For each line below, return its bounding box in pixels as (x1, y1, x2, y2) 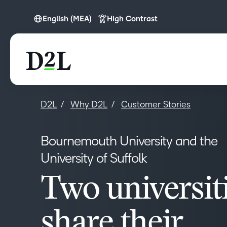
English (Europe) (45, 21, 102, 29)
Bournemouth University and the (41, 134, 217, 148)
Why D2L (70, 99, 107, 109)
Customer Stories (121, 99, 191, 109)
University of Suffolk (41, 151, 147, 166)
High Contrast (107, 15, 158, 23)
